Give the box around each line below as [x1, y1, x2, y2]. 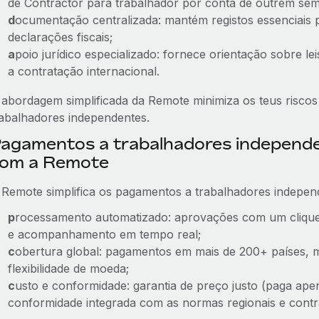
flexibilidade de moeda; [7, 261, 129, 276]
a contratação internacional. [7, 64, 159, 78]
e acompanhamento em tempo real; [7, 227, 201, 241]
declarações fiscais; [7, 30, 113, 44]
